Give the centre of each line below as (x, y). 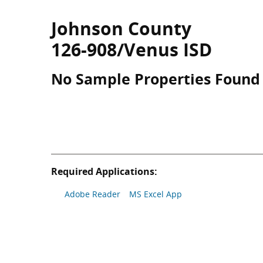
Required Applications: (104, 171)
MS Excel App (156, 194)
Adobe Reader (92, 194)
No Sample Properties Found (156, 79)
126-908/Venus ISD (131, 50)
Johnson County (121, 28)
